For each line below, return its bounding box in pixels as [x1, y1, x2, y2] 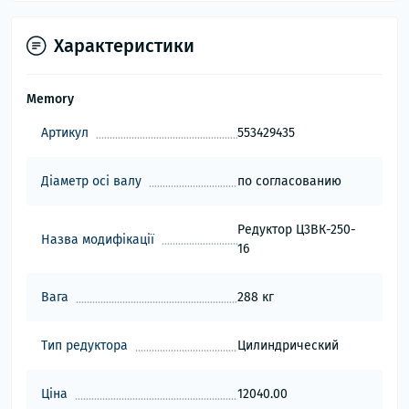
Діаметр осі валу [41, 173, 142, 190]
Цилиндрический [236, 338, 339, 354]
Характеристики [54, 35, 194, 58]
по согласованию [236, 173, 341, 190]
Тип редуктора [41, 338, 128, 354]
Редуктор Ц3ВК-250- [236, 222, 356, 238]
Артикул [41, 125, 89, 142]
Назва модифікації [41, 231, 154, 247]
